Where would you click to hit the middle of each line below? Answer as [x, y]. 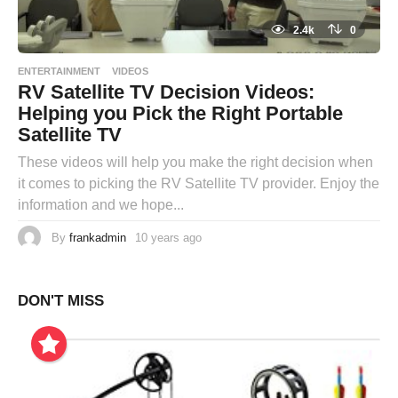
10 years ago [168, 237]
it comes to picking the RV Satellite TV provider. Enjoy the [199, 184]
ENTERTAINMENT [59, 72]
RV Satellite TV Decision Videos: [166, 92]
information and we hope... [101, 205]
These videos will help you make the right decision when [195, 163]
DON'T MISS [61, 301]
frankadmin [98, 237]
